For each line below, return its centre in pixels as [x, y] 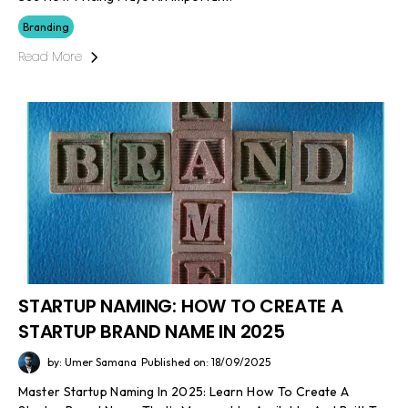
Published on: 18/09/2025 [206, 362]
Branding [46, 27]
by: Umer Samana [92, 362]
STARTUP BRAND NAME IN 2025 [152, 331]
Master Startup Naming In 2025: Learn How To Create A [184, 391]
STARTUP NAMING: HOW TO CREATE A [181, 306]
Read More [50, 57]
